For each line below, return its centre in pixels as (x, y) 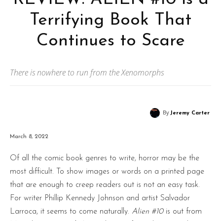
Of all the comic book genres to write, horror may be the (105, 158)
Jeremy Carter (190, 113)
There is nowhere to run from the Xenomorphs (87, 73)
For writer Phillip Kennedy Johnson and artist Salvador (100, 198)
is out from (183, 211)
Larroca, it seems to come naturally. (71, 211)
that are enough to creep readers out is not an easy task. (105, 185)
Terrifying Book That (110, 20)
